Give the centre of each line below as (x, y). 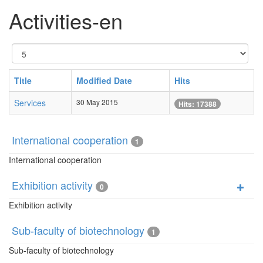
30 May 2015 (97, 102)
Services (30, 103)
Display (27, 49)
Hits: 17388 (198, 104)
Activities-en (66, 20)
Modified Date (104, 80)
